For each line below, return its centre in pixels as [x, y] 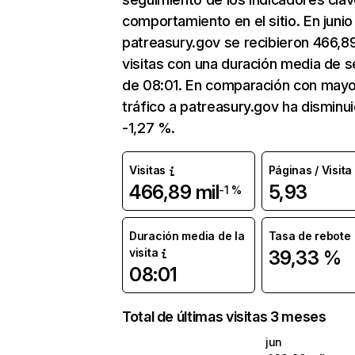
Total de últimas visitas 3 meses [224, 317]
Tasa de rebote [309, 236]
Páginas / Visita [310, 170]
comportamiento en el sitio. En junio [238, 21]
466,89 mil [174, 192]
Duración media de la [187, 236]
